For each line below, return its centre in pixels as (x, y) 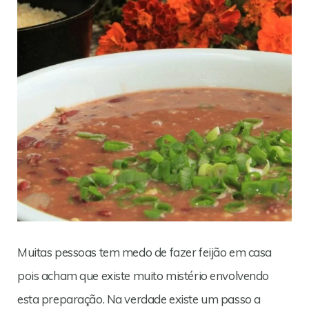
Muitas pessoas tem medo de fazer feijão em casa (145, 252)
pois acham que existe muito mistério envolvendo (143, 276)
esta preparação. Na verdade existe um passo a (139, 299)
